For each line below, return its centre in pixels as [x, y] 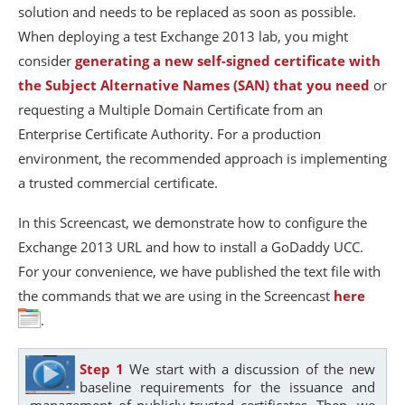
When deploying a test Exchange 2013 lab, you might [183, 36]
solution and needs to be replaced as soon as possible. [187, 11]
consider [47, 60]
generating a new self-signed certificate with [228, 60]
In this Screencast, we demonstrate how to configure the [193, 222]
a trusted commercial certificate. [118, 182]
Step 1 [102, 368]
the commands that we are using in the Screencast [176, 295]
